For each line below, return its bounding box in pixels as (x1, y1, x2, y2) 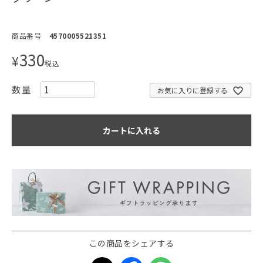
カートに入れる (103, 124, 160, 137)
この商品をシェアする (89, 237, 174, 249)
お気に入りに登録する (157, 85, 228, 96)
